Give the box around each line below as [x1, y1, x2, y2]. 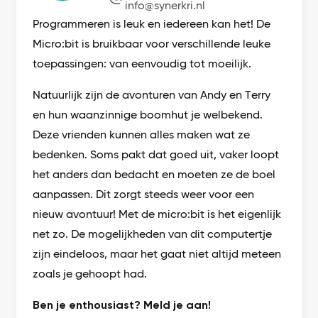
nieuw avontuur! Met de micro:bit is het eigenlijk [33, 207, 282, 221]
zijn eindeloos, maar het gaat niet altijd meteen [33, 247, 282, 261]
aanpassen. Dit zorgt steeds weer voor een [33, 187, 255, 202]
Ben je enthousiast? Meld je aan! [33, 298, 212, 312]
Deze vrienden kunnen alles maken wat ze [33, 128, 251, 142]
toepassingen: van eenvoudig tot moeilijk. [33, 57, 252, 71]
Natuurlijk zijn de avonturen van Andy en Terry [33, 88, 271, 102]
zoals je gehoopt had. [33, 267, 148, 281]
